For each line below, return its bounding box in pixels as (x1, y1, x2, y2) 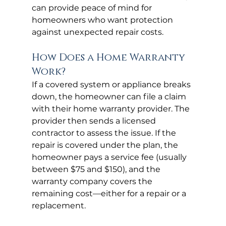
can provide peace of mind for (31, 3, 154, 13)
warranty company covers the (31, 176, 154, 186)
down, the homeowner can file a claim (31, 91, 188, 101)
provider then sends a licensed (31, 116, 158, 126)
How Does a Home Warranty (31, 50, 188, 64)
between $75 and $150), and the (31, 164, 162, 174)
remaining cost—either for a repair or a (31, 188, 188, 198)
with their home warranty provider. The (31, 103, 192, 114)
